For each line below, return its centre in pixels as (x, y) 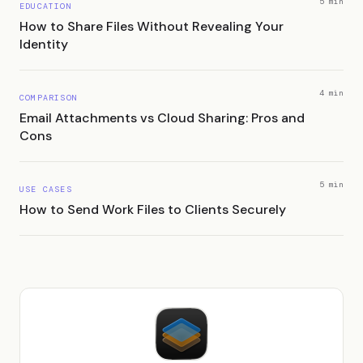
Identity (44, 44)
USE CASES (46, 189)
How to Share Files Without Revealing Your (152, 26)
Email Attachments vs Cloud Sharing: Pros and (162, 118)
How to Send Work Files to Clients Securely (153, 209)
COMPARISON (49, 98)
